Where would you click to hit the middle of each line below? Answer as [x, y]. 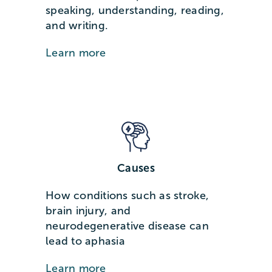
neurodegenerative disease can [127, 226]
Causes [136, 168]
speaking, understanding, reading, [134, 11]
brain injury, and [88, 211]
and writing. [77, 26]
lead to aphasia [85, 241]
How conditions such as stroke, [127, 196]
